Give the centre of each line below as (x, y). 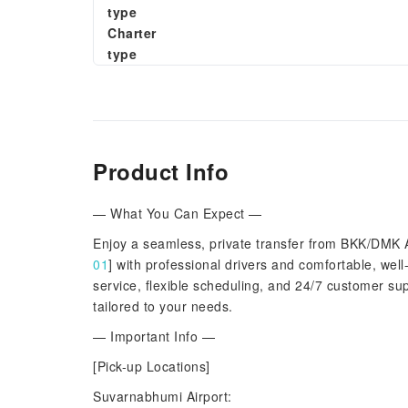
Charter (132, 33)
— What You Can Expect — (178, 213)
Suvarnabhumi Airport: (163, 396)
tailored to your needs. (163, 306)
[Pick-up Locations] (152, 366)
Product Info (161, 171)
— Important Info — (154, 336)
